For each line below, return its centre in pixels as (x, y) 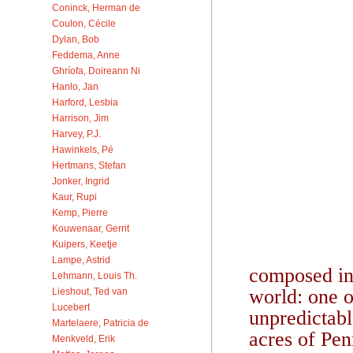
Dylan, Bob (76, 39)
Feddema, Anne (86, 54)
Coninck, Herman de (96, 7)
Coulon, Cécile (84, 23)
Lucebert (71, 307)
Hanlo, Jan (75, 86)
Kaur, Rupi (74, 196)
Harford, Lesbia (85, 102)
